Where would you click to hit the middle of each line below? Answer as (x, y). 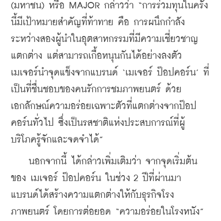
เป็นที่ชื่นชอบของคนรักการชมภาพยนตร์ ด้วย (96, 89)
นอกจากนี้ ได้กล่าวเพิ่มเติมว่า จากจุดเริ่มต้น (104, 161)
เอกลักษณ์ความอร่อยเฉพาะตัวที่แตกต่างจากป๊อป (104, 106)
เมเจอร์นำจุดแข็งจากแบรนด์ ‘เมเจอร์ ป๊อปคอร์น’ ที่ (110, 73)
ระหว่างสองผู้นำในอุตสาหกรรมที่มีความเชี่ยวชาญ (105, 39)
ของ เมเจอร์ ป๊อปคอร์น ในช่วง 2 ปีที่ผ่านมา (96, 178)
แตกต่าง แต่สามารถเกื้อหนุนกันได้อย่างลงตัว (96, 56)
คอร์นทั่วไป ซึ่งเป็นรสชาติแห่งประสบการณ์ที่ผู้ (98, 123)
